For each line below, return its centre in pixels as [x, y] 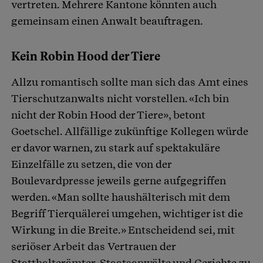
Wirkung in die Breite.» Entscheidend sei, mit [123, 230]
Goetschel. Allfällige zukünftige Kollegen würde [130, 131]
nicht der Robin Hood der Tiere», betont [108, 115]
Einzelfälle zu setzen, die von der [91, 164]
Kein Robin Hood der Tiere [86, 57]
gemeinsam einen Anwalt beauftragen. [107, 21]
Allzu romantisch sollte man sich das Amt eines [130, 82]
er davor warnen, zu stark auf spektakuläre [116, 148]
